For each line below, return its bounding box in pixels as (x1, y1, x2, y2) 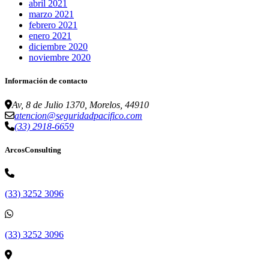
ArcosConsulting (5, 145, 61, 154)
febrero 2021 (29, 20, 77, 31)
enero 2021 (29, 31, 71, 41)
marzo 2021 (29, 9, 74, 20)
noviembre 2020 (29, 52, 91, 63)
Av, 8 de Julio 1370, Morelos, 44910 (12, 99, 149, 110)
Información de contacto (5, 76, 88, 86)
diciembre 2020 (29, 41, 88, 52)
